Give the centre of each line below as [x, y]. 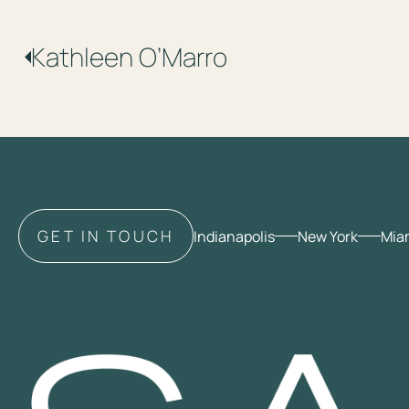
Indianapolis [234, 236]
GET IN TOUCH [106, 236]
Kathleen [85, 57]
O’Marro [183, 57]
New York [327, 236]
